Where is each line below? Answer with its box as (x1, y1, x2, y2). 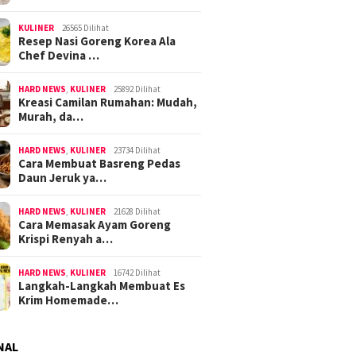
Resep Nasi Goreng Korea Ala (18, 33, 176, 48)
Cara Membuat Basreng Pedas (18, 155, 181, 171)
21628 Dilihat (114, 205, 161, 217)
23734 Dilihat (114, 144, 161, 156)
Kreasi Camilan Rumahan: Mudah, (18, 94, 198, 110)
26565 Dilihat (62, 21, 110, 33)
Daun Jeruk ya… (18, 169, 107, 185)
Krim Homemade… (18, 292, 119, 308)
